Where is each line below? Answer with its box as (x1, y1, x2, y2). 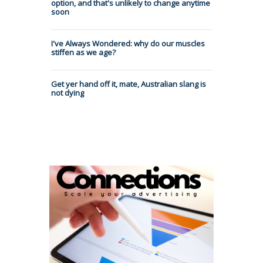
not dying (51, 87, 84, 99)
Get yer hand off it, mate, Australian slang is (51, 79, 206, 90)
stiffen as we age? (51, 47, 116, 58)
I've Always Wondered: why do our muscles (51, 38, 205, 49)
